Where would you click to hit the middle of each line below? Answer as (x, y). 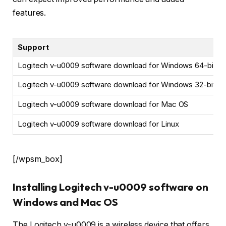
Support (33, 47)
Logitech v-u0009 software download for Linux (98, 124)
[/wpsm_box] (38, 159)
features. (30, 13)
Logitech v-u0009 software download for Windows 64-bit (117, 65)
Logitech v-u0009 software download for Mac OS (103, 104)
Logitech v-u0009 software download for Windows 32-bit (117, 84)
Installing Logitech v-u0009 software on (110, 187)
